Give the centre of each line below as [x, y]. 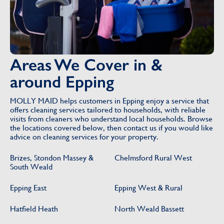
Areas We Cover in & [86, 64]
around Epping [62, 81]
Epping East [28, 187]
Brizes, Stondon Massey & [52, 157]
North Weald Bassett [149, 208]
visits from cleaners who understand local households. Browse [111, 118]
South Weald [31, 166]
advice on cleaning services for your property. [84, 136]
